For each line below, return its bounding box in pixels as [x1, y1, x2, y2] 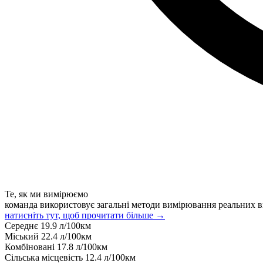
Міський [5, 231, 41, 241]
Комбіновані [5, 241, 57, 252]
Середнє [5, 220, 41, 231]
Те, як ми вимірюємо [5, 188, 88, 199]
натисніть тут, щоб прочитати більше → [5, 210, 165, 220]
